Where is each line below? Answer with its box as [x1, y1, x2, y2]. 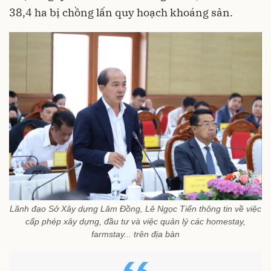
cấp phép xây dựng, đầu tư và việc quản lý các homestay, [25, 216, 246, 226]
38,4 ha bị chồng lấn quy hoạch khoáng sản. [9, 5, 233, 19]
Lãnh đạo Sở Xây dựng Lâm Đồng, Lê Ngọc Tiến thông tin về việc [10, 203, 261, 214]
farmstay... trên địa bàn [91, 229, 180, 239]
